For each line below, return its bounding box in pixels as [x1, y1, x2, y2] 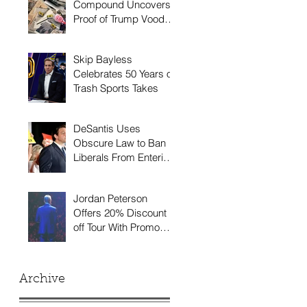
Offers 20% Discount [73, 206, 167, 219]
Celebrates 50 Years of [73, 67, 175, 81]
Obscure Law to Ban [73, 136, 166, 150]
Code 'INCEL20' [73, 234, 145, 248]
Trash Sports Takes [73, 82, 158, 95]
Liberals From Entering [73, 151, 175, 164]
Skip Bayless [73, 53, 132, 66]
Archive [19, 273, 65, 286]
